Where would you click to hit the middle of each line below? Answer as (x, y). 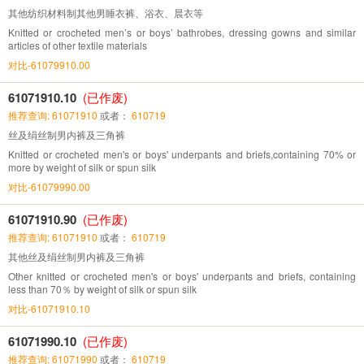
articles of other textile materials (78, 45)
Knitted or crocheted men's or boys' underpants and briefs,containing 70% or (182, 154)
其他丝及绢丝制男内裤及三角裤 (76, 256)
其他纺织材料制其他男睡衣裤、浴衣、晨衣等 (106, 12)
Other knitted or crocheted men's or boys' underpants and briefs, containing (182, 275)
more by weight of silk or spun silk (82, 167)
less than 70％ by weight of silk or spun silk (102, 288)
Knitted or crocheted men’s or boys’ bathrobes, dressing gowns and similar (182, 32)
